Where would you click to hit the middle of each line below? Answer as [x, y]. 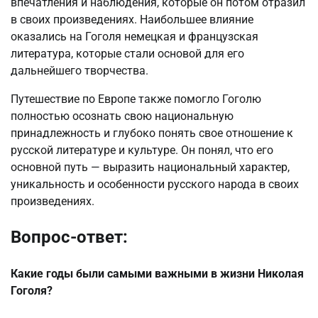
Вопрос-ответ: [69, 237]
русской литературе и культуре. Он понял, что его [142, 150]
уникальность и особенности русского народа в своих [155, 185]
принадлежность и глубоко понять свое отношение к [152, 133]
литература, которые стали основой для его [127, 54]
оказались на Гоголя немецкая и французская [135, 37]
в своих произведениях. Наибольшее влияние [132, 20]
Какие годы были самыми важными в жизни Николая [157, 273]
